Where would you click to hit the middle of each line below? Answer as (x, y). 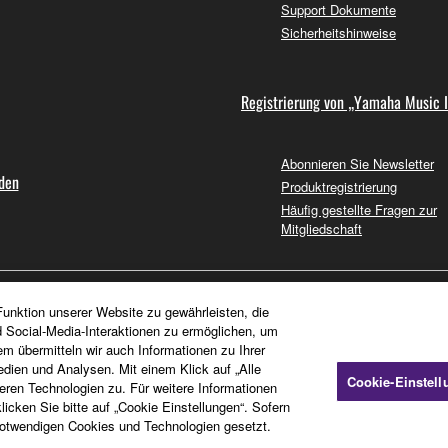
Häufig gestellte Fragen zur (359, 210)
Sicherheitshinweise (338, 33)
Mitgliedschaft (321, 229)
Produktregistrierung (339, 187)
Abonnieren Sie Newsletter (357, 164)
